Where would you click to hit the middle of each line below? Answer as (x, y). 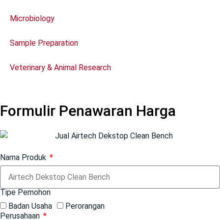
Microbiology (32, 18)
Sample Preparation (44, 43)
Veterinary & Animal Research (60, 67)
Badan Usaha (30, 206)
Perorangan (85, 206)
